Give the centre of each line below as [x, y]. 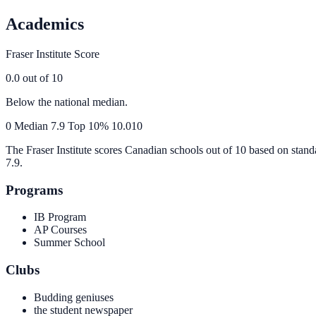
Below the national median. [67, 102]
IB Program [60, 217]
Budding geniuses [74, 297]
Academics [45, 24]
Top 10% [88, 126]
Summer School [69, 243]
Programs [34, 190]
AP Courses [60, 230]
